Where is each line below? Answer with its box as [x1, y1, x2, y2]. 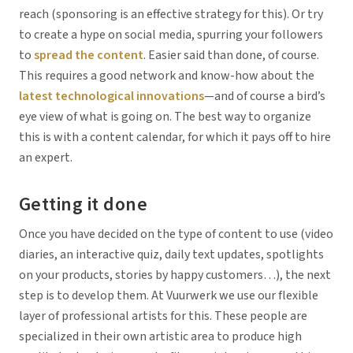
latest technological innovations [19, 87, 204, 106]
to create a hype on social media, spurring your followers [19, 26, 323, 44]
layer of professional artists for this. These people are [19, 307, 307, 325]
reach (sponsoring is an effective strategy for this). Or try [19, 6, 323, 24]
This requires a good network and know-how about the [19, 67, 314, 85]
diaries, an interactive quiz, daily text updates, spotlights [19, 246, 324, 264]
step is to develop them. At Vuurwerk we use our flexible [19, 287, 318, 305]
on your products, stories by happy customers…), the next [19, 266, 331, 284]
